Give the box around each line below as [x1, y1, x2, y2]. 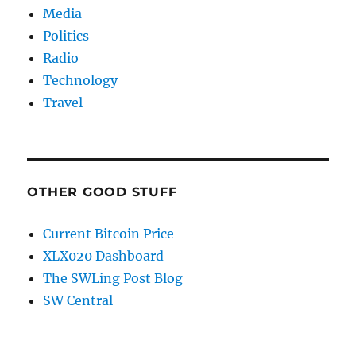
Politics [43, 28, 90, 44]
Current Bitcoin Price [43, 226, 175, 242]
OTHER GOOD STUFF [27, 184, 177, 199]
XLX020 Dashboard [43, 248, 164, 264]
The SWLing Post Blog [43, 270, 184, 286]
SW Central [43, 292, 114, 308]
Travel [43, 95, 83, 110]
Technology [43, 72, 118, 88]
